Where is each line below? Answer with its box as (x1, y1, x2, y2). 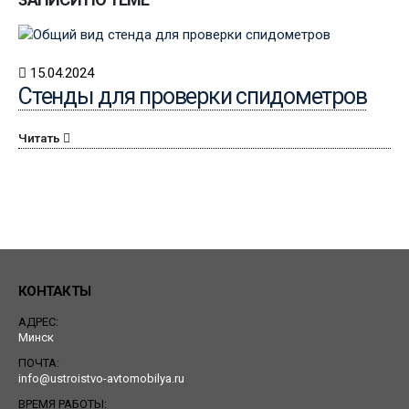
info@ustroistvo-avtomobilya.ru (18, 372, 184, 385)
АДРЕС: (18, 315, 58, 329)
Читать (18, 131, 60, 146)
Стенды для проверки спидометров (18, 83, 367, 110)
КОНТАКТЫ (18, 283, 90, 299)
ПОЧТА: (18, 356, 59, 370)
